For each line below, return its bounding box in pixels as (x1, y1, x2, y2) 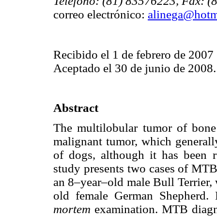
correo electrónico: (53, 8, 148, 21)
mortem (53, 202, 95, 216)
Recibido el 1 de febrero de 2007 (53, 47, 214, 61)
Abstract (53, 101, 98, 114)
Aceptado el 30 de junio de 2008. (53, 61, 216, 75)
